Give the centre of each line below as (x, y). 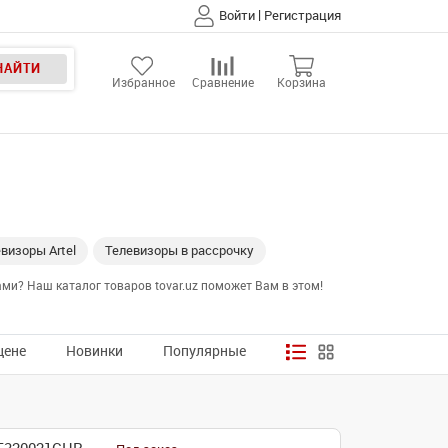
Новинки (94, 351)
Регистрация (302, 15)
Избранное (143, 83)
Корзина (301, 83)
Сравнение (222, 83)
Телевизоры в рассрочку (179, 250)
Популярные (204, 351)
